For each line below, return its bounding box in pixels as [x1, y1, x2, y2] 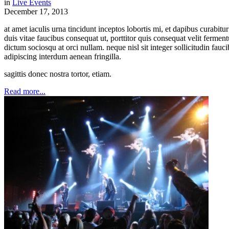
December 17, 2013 [4, 7, 68, 16]
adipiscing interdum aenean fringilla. [4, 52, 121, 61]
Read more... [4, 86, 45, 96]
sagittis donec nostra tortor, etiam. [4, 69, 111, 78]
